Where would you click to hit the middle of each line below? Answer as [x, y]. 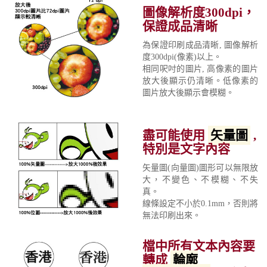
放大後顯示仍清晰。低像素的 [200, 81]
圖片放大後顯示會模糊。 [188, 93]
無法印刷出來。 [172, 216]
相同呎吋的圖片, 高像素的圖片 [200, 69]
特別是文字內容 [186, 149]
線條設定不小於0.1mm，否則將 [200, 204]
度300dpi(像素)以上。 [182, 57]
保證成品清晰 [180, 27]
